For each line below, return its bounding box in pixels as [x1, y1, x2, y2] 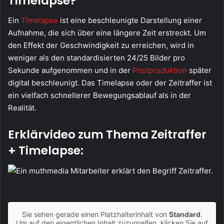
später [187, 65, 211, 75]
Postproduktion [132, 65, 187, 75]
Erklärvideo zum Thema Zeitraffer [8, 126, 206, 143]
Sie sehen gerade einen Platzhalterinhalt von [21, 209, 169, 218]
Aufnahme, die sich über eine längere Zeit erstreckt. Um [8, 28, 206, 38]
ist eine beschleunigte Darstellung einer [58, 15, 202, 25]
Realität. [8, 103, 36, 113]
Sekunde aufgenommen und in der [8, 65, 132, 75]
